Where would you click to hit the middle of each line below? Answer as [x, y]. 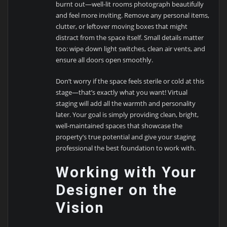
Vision [80, 208]
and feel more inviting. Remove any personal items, [133, 15]
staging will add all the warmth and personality [126, 103]
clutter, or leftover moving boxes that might [122, 26]
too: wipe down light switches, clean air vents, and [131, 48]
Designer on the [117, 190]
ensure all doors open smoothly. [105, 60]
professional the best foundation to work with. [126, 148]
